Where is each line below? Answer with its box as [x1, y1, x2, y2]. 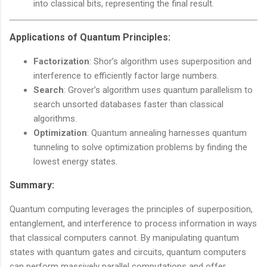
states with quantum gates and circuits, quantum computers [10, 247, 246, 258]
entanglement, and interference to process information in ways [10, 218, 257, 229]
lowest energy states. [33, 156, 117, 167]
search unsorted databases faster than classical [33, 99, 223, 110]
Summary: [10, 179, 54, 191]
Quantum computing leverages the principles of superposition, [10, 204, 253, 215]
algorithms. [33, 113, 77, 125]
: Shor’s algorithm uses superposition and [89, 56, 252, 67]
